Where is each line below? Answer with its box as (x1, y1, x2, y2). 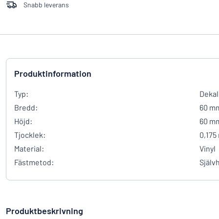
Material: (14, 144, 44, 153)
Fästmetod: (14, 157, 54, 167)
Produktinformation (14, 68, 91, 79)
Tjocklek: (14, 130, 45, 139)
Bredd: (14, 103, 38, 112)
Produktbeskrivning (6, 205, 83, 216)
